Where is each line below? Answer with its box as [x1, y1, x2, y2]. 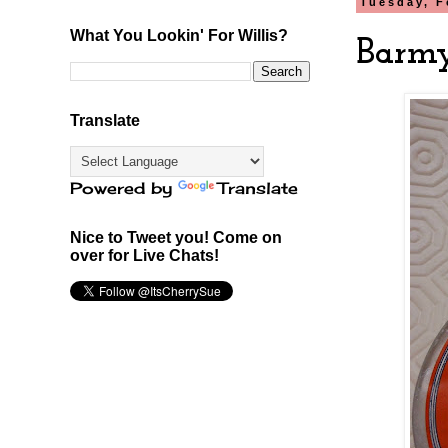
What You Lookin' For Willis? [70, 26, 288, 44]
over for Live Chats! [70, 246, 219, 264]
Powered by [70, 177, 178, 198]
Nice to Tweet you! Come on [70, 228, 282, 246]
